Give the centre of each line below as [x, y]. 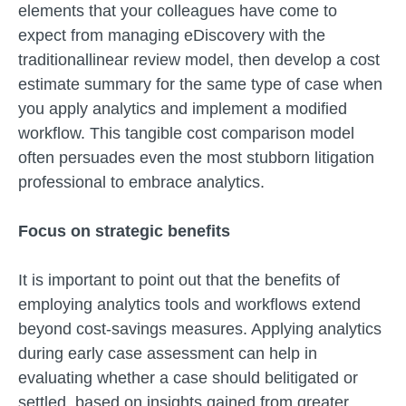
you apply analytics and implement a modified [183, 109]
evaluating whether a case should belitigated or [188, 378]
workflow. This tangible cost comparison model [186, 133]
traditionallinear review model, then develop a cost [199, 60]
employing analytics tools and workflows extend [189, 304]
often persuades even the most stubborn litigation [196, 158]
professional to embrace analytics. [141, 182]
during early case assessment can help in [168, 353]
